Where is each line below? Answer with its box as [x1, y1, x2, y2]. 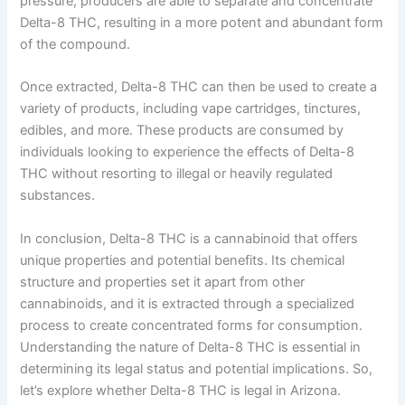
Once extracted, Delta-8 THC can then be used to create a [20, 79, 378, 96]
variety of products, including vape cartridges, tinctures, [20, 100, 362, 118]
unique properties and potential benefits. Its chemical [20, 251, 345, 268]
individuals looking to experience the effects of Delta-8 [20, 144, 355, 161]
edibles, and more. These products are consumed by [20, 122, 344, 139]
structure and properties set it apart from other [20, 273, 306, 290]
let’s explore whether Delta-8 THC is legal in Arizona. [20, 381, 342, 399]
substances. [20, 187, 96, 204]
